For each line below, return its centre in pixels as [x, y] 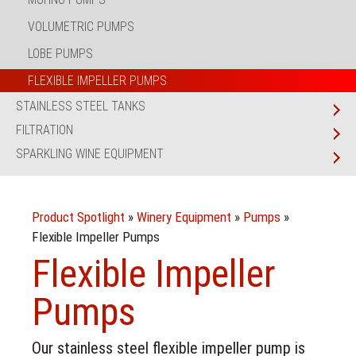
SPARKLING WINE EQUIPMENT [90, 154]
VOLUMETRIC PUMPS [81, 27]
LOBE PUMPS [60, 54]
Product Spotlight [78, 217]
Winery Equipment [184, 217]
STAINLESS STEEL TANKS [81, 106]
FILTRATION [44, 130]
